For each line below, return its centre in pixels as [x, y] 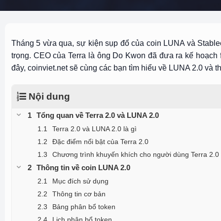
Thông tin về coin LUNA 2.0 [83, 167]
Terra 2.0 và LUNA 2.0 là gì [94, 129]
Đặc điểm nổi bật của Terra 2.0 [100, 141]
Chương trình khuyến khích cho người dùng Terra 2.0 [135, 154]
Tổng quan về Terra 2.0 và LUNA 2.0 [97, 115]
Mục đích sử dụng [80, 181]
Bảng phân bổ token [84, 206]
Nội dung [49, 96]
